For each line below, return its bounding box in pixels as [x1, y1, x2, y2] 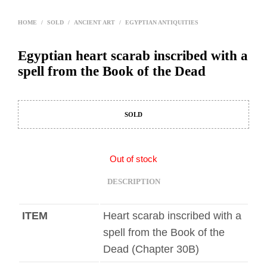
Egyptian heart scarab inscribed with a [18, 48, 248, 63]
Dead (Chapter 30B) [103, 243, 199, 255]
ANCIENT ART [74, 19, 115, 26]
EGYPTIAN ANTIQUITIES [125, 19, 198, 26]
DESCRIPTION [107, 176, 160, 186]
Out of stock [110, 154, 157, 164]
